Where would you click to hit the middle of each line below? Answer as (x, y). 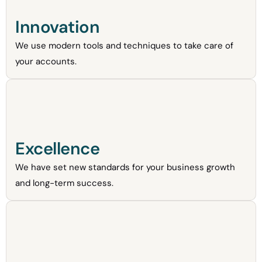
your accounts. (46, 62)
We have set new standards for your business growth (125, 168)
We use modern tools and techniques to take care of (124, 46)
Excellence (57, 149)
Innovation (57, 27)
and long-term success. (64, 183)
